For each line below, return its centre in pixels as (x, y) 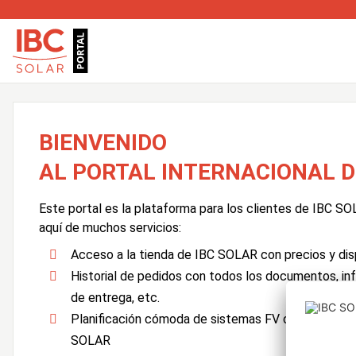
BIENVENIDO (103, 143)
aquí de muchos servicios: (110, 228)
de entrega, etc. (115, 298)
